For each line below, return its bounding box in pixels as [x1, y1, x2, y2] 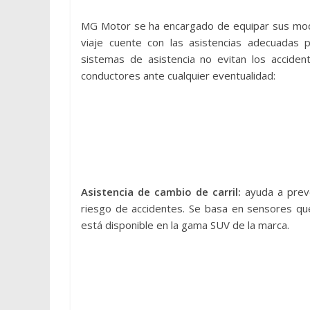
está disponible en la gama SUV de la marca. [81, 218, 289, 232]
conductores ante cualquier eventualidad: [81, 69, 275, 83]
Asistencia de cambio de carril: [81, 185, 246, 199]
